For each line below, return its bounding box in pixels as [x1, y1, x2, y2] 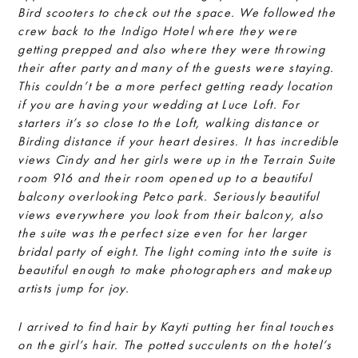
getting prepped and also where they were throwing [18, 41, 326, 58]
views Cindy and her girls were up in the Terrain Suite [18, 151, 336, 168]
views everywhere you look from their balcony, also [18, 206, 324, 223]
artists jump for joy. [18, 280, 129, 296]
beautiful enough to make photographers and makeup [18, 261, 332, 278]
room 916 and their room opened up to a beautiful [18, 169, 312, 186]
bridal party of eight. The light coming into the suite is [18, 243, 332, 260]
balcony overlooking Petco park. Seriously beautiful [18, 188, 320, 205]
